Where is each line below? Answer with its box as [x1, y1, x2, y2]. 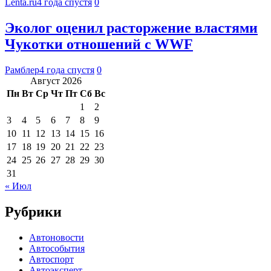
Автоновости [29, 232, 84, 243]
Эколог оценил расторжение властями [5, 20, 258, 36]
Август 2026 [30, 76, 82, 87]
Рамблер [5, 65, 39, 76]
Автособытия [29, 243, 85, 253]
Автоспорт [29, 253, 74, 264]
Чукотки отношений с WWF [5, 36, 193, 53]
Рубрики [5, 204, 62, 220]
